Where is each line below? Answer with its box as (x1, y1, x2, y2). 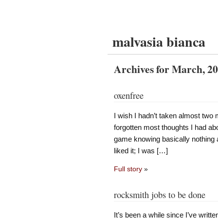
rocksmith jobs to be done (113, 189, 205, 201)
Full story (113, 165, 142, 173)
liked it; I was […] (113, 146, 168, 155)
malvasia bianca (112, 32, 205, 52)
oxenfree (113, 90, 144, 101)
